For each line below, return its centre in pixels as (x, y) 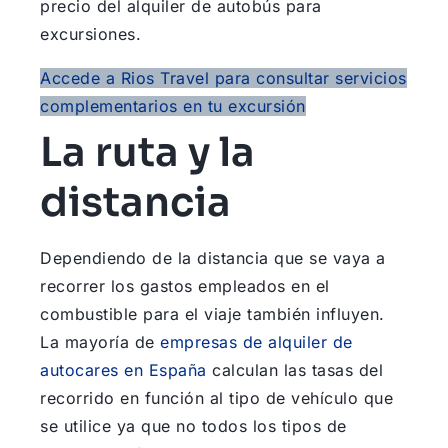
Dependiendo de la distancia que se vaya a (213, 258)
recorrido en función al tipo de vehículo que (216, 398)
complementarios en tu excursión (173, 106)
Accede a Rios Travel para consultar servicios (223, 78)
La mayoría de (97, 342)
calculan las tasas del (294, 370)
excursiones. (90, 34)
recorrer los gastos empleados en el (185, 286)
